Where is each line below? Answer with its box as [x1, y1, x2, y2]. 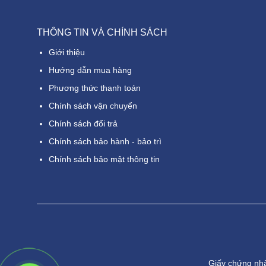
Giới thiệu [49, 47, 85, 57]
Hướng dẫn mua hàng [49, 65, 132, 75]
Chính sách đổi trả [49, 118, 118, 128]
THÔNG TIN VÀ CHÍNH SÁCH [37, 27, 167, 37]
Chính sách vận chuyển [49, 100, 137, 110]
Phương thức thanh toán [49, 83, 141, 93]
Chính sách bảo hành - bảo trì [49, 136, 161, 146]
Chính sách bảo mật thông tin [49, 154, 160, 164]
